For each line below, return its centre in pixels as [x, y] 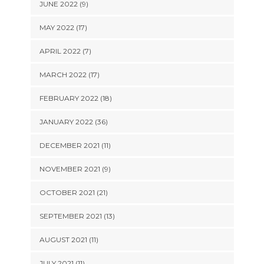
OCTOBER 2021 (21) [73, 192]
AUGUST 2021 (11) [69, 240]
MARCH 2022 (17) [69, 75]
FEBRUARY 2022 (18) [75, 98]
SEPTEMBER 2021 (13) [77, 216]
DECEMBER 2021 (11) [75, 145]
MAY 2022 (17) [63, 27]
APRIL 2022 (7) [65, 51]
